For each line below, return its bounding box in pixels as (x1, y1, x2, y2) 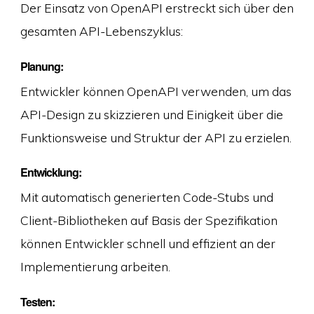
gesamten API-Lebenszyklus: (20, 23, 183, 39)
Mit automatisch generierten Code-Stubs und (20, 189, 273, 205)
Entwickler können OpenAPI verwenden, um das (20, 83, 292, 99)
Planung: (20, 57, 63, 74)
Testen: (20, 293, 55, 310)
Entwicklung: (20, 164, 81, 181)
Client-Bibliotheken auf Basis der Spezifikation (20, 212, 278, 228)
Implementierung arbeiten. (20, 259, 170, 275)
